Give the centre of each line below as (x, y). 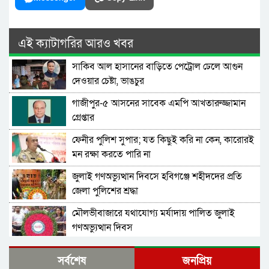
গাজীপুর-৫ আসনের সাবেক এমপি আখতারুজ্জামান (159, 104)
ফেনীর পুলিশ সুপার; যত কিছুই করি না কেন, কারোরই (163, 140)
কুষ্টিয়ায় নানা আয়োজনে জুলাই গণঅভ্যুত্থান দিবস (155, 250)
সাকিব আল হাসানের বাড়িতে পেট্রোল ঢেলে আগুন (157, 67)
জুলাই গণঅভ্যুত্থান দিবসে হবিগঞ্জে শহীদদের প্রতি (157, 177)
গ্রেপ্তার (83, 118)
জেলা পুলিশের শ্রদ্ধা (105, 191)
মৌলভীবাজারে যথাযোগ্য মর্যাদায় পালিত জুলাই (153, 213)
